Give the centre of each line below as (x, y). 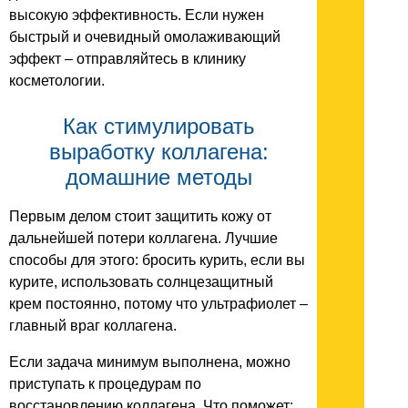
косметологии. (57, 80)
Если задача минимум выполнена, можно (150, 362)
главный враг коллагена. (93, 325)
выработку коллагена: (158, 151)
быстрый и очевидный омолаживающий (145, 36)
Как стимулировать (158, 126)
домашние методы (158, 177)
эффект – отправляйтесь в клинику (127, 58)
